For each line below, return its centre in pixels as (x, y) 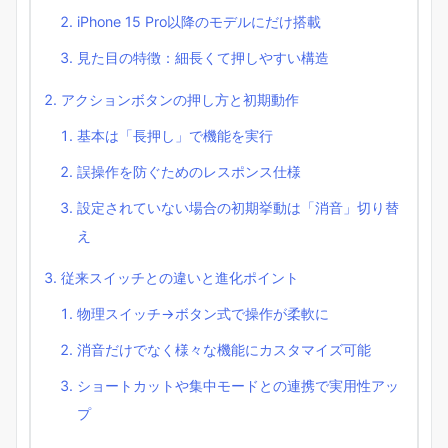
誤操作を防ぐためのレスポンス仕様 (189, 171)
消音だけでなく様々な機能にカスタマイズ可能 (224, 349)
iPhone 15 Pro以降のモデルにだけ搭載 (199, 21)
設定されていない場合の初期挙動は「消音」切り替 (238, 207)
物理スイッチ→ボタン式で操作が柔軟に (203, 313)
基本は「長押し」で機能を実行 (175, 135)
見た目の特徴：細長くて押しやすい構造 (203, 57)
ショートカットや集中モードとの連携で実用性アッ (238, 385)
